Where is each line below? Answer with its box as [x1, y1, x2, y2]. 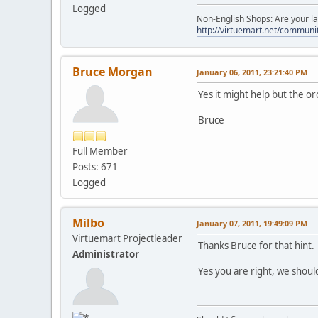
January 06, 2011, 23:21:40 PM [197, 66, 307, 77]
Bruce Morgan [72, 63, 153, 79]
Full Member [72, 144, 128, 158]
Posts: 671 [72, 160, 118, 173]
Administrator [72, 247, 139, 261]
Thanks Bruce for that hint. [198, 238, 314, 252]
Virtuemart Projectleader [72, 231, 182, 245]
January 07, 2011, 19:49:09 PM [197, 217, 307, 229]
